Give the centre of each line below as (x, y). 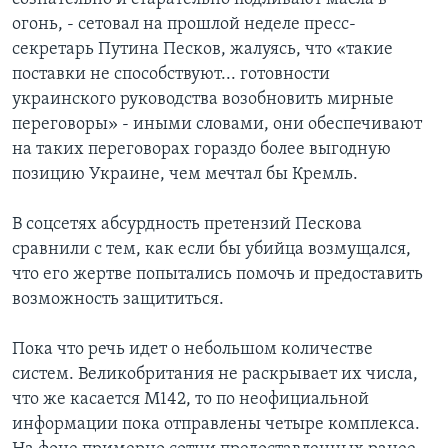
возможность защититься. (118, 300)
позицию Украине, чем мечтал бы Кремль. (185, 175)
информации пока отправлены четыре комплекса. (216, 425)
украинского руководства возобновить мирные (203, 100)
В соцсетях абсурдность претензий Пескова (187, 225)
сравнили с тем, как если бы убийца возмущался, (211, 250)
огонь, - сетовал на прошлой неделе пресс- (184, 25)
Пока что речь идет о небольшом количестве (192, 350)
